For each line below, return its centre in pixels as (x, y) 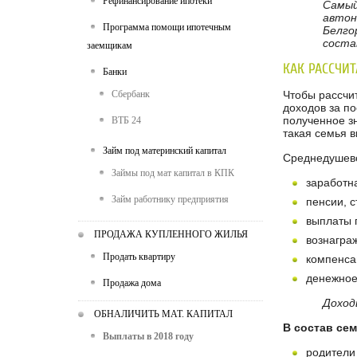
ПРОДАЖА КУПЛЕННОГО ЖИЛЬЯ (171, 234)
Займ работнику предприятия (170, 199)
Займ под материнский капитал (165, 151)
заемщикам (110, 45)
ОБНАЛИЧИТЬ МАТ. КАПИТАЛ (163, 314)
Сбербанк (131, 94)
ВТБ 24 (126, 120)
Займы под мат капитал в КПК (173, 173)
